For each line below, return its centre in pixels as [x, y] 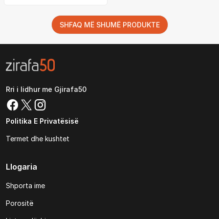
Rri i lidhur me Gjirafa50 [46, 89]
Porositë [20, 203]
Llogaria [22, 167]
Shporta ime [25, 186]
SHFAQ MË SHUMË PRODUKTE [109, 25]
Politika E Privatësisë [42, 121]
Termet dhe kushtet [38, 139]
